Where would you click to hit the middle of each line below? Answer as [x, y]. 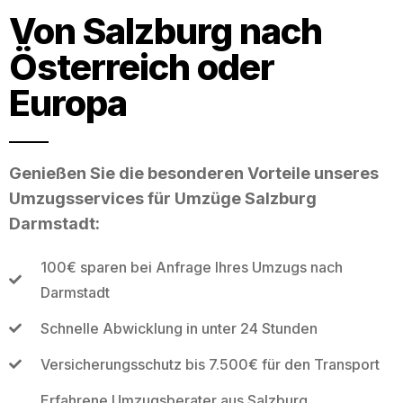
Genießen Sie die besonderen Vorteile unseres [194, 173]
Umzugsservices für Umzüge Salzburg [163, 198]
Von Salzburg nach [166, 31]
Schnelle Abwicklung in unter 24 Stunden [179, 328]
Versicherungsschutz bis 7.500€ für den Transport [210, 364]
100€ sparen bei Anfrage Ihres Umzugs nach [191, 267]
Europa [68, 103]
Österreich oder [142, 67]
